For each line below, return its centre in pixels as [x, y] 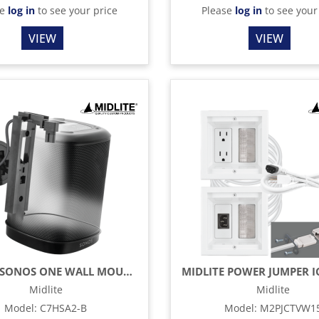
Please [219, 11]
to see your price [76, 11]
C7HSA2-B [63, 308]
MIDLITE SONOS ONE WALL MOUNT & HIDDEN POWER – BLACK [128, 272]
